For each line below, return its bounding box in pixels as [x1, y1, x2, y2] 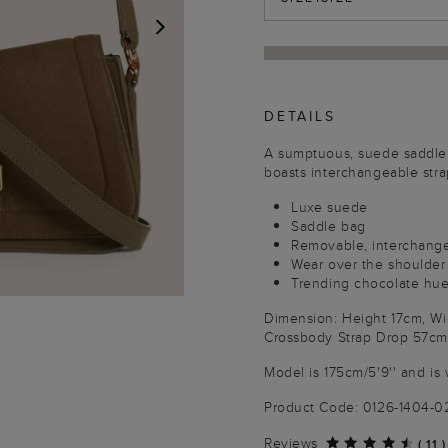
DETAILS [264, 106, 336, 126]
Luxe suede [291, 197, 368, 217]
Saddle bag [291, 216, 366, 236]
